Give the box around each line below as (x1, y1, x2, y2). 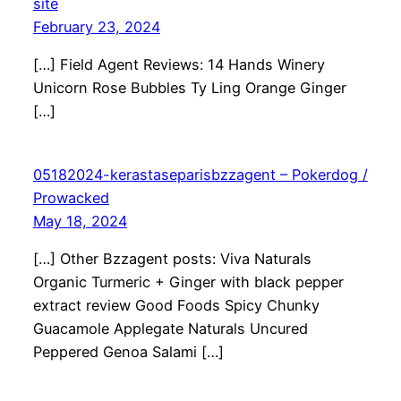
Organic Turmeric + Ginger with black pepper (32, 273, 344, 292)
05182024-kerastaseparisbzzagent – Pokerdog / (32, 165, 368, 183)
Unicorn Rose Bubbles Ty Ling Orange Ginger (32, 78, 346, 97)
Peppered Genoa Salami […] (32, 343, 224, 362)
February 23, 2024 (32, 17, 160, 36)
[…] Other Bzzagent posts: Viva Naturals (32, 250, 311, 269)
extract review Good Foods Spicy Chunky (32, 296, 320, 315)
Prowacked (32, 188, 109, 207)
